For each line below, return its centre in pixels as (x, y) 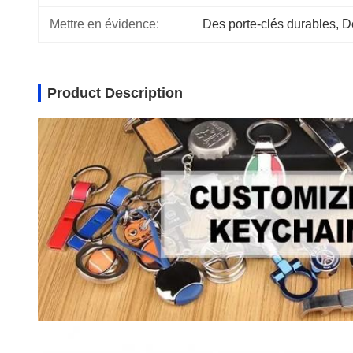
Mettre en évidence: (104, 24)
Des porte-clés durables (269, 24)
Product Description (115, 93)
